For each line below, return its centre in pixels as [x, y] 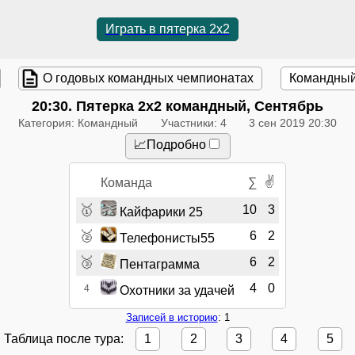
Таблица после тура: [66, 338]
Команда [126, 182]
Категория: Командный [78, 122]
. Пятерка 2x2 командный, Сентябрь [196, 106]
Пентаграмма [158, 264]
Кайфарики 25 [159, 212]
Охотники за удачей [175, 290]
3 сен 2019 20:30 [293, 122]
